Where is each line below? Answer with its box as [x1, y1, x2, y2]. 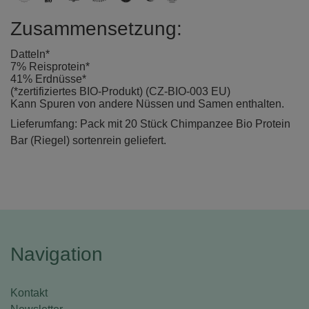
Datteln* [10, 48, 50, 61]
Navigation [10, 243, 103, 266]
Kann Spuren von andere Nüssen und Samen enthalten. [10, 98, 284, 110]
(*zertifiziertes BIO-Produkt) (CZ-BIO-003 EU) [10, 86, 230, 98]
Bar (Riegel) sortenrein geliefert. [10, 134, 166, 147]
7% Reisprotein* [10, 61, 90, 73]
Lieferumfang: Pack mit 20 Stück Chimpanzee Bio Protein [10, 118, 290, 130]
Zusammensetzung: [10, 18, 182, 40]
